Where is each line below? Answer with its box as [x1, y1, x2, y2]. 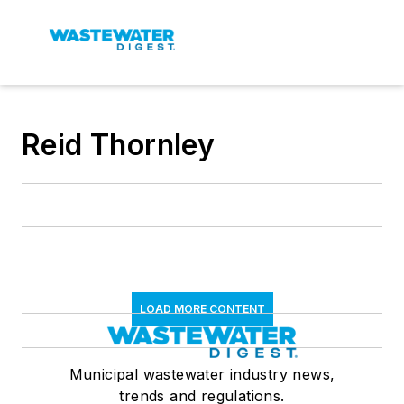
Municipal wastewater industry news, [69, 365, 335, 383]
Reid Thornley [22, 127, 216, 162]
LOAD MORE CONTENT [139, 302, 265, 316]
